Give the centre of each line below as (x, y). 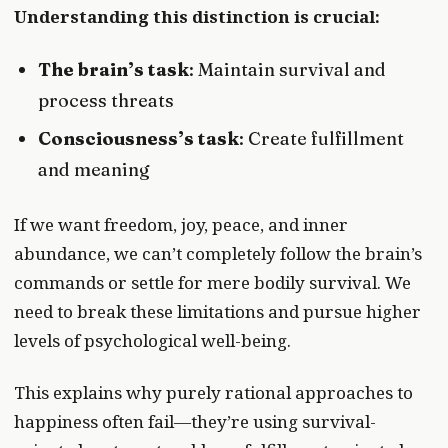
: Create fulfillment (322, 139)
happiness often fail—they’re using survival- (195, 421)
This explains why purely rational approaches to (213, 392)
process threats (106, 100)
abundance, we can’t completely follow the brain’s (218, 254)
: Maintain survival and (288, 69)
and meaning (94, 170)
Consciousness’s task (139, 139)
